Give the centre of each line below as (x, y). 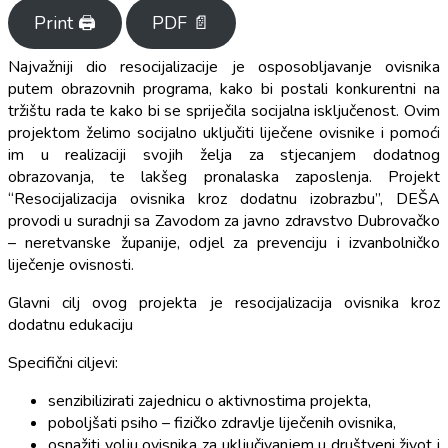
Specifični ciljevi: (63, 362)
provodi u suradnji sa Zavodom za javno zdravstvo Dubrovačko (224, 220)
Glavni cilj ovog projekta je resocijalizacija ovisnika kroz (224, 302)
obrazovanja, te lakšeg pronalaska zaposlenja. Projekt (224, 176)
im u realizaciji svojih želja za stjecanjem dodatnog (224, 154)
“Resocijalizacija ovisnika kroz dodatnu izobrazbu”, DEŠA (224, 198)
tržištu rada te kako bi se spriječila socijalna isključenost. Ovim (224, 110)
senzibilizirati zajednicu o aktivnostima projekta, (209, 400)
